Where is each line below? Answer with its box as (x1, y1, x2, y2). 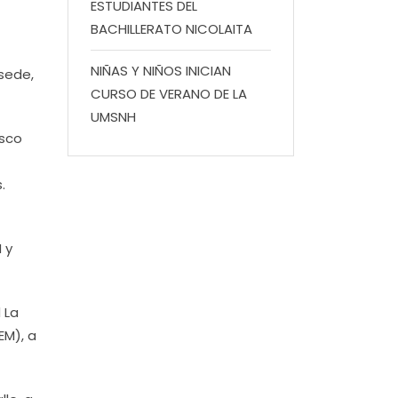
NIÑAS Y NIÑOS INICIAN (91, 61, 231, 80)
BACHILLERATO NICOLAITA (91, 20, 252, 38)
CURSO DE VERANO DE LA (91, 84, 247, 103)
